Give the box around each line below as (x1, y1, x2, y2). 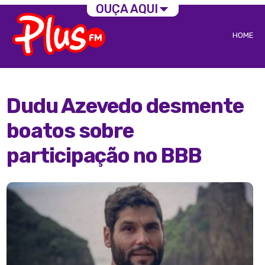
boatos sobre (7, 118, 134, 144)
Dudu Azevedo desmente (7, 93, 244, 119)
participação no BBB (7, 143, 202, 169)
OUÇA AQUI (95, 2, 158, 17)
